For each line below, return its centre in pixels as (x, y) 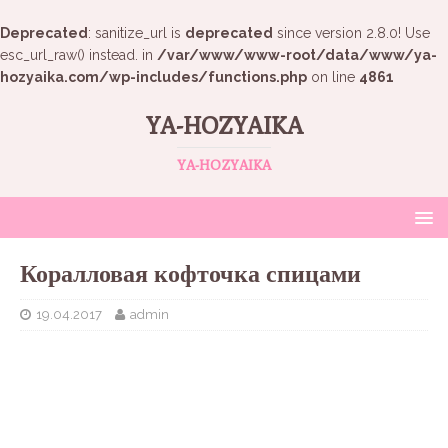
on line (333, 77)
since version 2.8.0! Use (351, 33)
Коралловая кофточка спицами (190, 273)
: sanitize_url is (136, 33)
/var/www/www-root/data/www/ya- (297, 55)
